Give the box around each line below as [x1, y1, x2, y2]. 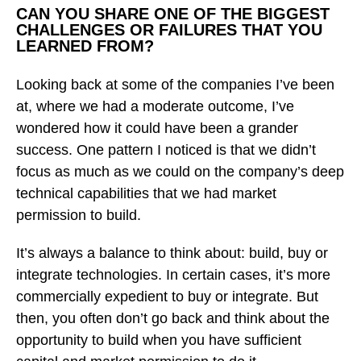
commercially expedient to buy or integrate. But [16, 288, 318, 305]
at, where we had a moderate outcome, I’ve [16, 98, 294, 114]
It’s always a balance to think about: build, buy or [16, 244, 328, 261]
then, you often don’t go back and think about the [16, 309, 330, 326]
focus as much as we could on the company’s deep [16, 163, 344, 180]
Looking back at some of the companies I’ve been [16, 76, 334, 93]
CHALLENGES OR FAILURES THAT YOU [16, 20, 322, 39]
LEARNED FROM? [16, 36, 154, 55]
